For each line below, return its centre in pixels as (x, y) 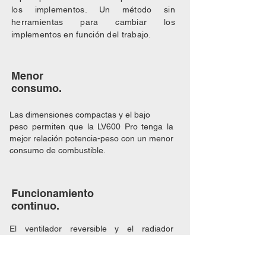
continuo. (35, 206)
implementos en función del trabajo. (81, 34)
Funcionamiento (53, 193)
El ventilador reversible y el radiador (91, 229)
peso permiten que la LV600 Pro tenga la (91, 126)
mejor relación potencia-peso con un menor (91, 138)
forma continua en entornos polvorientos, (91, 252)
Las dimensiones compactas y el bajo (80, 115)
